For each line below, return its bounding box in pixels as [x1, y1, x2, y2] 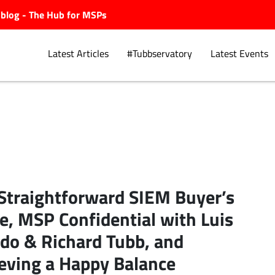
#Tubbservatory [126, 47, 192, 61]
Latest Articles [47, 47, 109, 61]
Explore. [79, 120, 155, 152]
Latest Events [210, 47, 268, 61]
